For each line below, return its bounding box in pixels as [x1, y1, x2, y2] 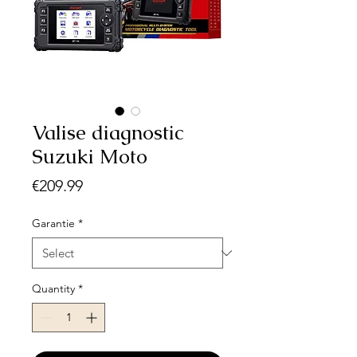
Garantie [32, 216, 75, 231]
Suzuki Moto [32, 143, 147, 170]
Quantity [32, 281, 75, 296]
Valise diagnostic [32, 120, 183, 146]
